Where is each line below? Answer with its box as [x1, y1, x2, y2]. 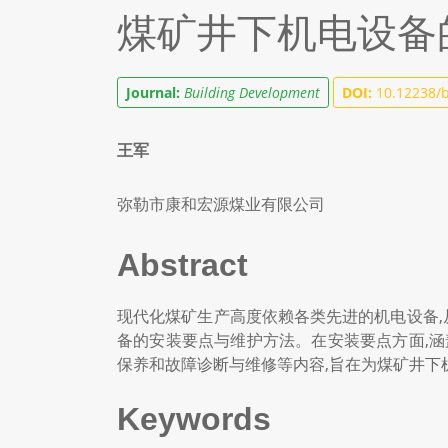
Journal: [126, 83, 180, 102]
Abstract [117, 247, 248, 283]
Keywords [117, 401, 271, 437]
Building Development [184, 83, 320, 102]
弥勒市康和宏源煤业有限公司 [117, 193, 325, 215]
